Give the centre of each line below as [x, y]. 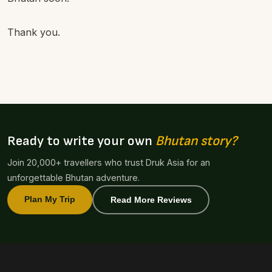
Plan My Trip [50, 199]
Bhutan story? [196, 141]
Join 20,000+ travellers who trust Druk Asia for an [109, 162]
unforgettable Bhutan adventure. [73, 178]
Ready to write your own [81, 141]
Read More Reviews [151, 199]
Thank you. [34, 32]
